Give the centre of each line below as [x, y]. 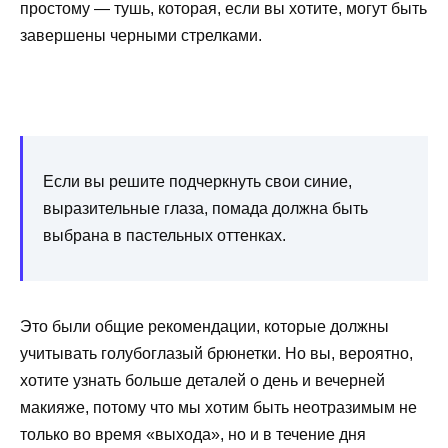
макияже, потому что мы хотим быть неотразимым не [218, 407]
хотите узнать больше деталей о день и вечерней [202, 380]
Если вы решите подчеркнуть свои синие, [197, 181]
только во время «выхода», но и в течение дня [193, 434]
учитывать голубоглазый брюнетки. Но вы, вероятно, [216, 353]
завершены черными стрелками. [141, 36]
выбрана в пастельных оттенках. [164, 235]
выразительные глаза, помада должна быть [205, 208]
